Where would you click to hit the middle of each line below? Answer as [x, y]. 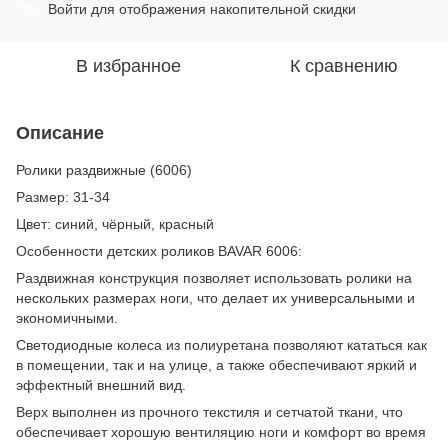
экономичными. [67, 317]
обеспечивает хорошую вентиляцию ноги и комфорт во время [221, 431]
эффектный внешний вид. [101, 384]
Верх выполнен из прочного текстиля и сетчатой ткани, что [209, 411]
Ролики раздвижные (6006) [104, 169]
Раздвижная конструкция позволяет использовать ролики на [214, 277]
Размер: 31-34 [63, 196]
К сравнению [344, 65]
